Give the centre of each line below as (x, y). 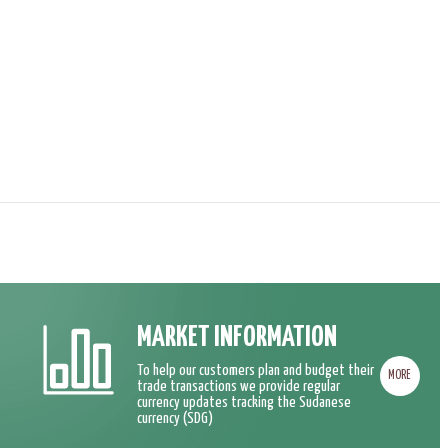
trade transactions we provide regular (239, 386)
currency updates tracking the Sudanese (244, 402)
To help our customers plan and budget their (256, 370)
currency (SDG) (175, 418)
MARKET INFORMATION (237, 338)
